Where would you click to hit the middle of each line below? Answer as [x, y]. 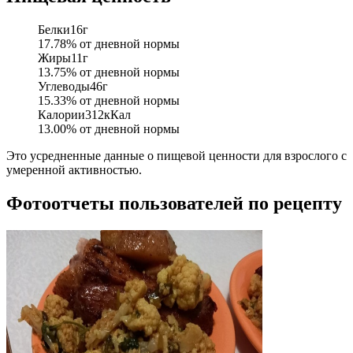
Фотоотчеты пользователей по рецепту [174, 204]
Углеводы [64, 87]
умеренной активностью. [74, 170]
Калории [61, 115]
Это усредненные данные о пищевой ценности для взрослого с [176, 156]
